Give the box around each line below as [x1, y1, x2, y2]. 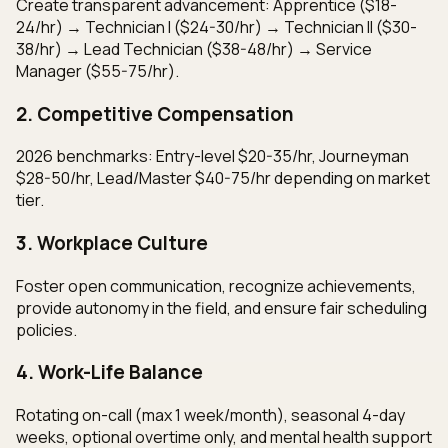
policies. [16, 318, 77, 341]
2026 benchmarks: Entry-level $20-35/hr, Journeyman [16, 145, 409, 168]
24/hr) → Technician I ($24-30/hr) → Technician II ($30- [16, 15, 417, 38]
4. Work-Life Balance [16, 359, 203, 386]
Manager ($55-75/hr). [16, 59, 179, 82]
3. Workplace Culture [16, 230, 208, 256]
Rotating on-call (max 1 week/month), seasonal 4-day [16, 404, 405, 427]
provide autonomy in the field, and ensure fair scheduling [16, 296, 427, 319]
